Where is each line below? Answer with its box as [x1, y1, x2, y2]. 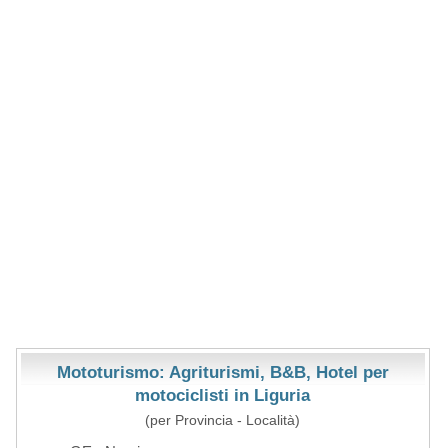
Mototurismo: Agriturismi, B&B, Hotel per [56, 363, 389, 382]
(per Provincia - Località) [145, 412, 301, 429]
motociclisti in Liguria [135, 386, 311, 405]
